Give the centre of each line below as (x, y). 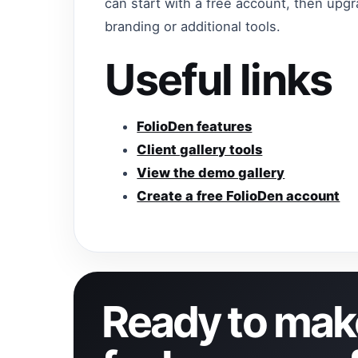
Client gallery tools (200, 150)
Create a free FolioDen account (239, 196)
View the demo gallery (211, 173)
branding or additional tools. (193, 27)
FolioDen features (195, 127)
